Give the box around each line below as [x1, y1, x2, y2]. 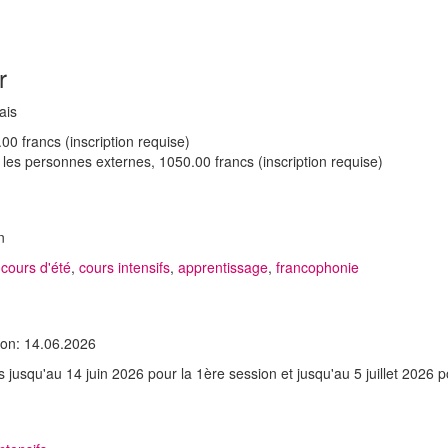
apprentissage [177, 257, 268, 277]
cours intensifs [78, 257, 170, 277]
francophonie [275, 257, 359, 277]
